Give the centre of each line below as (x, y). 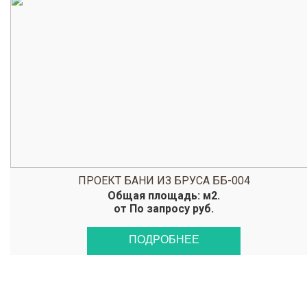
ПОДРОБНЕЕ (164, 240)
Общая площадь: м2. (164, 196)
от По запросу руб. (164, 209)
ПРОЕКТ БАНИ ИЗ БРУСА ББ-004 (164, 181)
